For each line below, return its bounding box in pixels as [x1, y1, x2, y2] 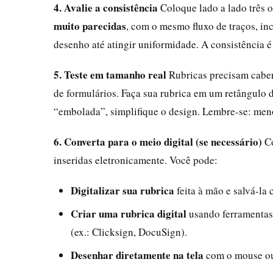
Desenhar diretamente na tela [71, 247, 204, 263]
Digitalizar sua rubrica [71, 182, 174, 198]
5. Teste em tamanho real [54, 66, 166, 82]
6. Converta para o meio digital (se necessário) [54, 133, 262, 149]
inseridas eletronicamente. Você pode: [54, 152, 218, 167]
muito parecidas [54, 18, 126, 34]
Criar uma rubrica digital [71, 205, 186, 221]
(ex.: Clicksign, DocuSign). [71, 224, 187, 239]
